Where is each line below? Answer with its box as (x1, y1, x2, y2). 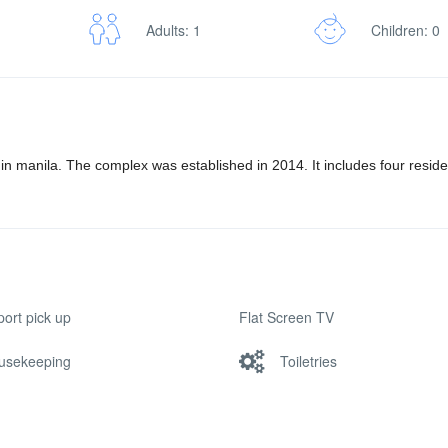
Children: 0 (371, 19, 440, 40)
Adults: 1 (146, 19, 201, 40)
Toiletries (279, 350, 337, 371)
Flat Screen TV (238, 306, 334, 327)
